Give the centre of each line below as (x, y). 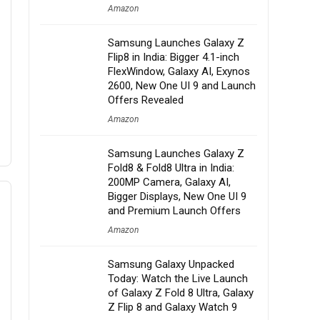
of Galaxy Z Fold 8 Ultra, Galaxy (181, 293)
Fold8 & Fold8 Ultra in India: (171, 168)
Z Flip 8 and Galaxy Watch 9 (172, 307)
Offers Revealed (146, 100)
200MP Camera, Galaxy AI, (169, 182)
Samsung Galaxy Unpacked (171, 264)
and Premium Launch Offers (174, 211)
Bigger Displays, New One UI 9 (177, 196)
